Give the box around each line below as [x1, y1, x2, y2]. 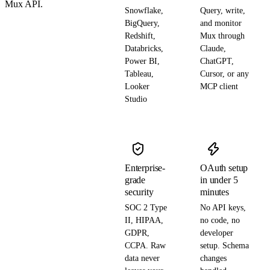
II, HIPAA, [124, 215, 163, 225]
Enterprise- [124, 162, 166, 173]
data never [124, 253, 160, 263]
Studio [124, 94, 147, 104]
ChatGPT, [200, 56, 234, 66]
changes [200, 253, 227, 263]
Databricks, [124, 43, 163, 53]
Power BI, [124, 56, 160, 66]
